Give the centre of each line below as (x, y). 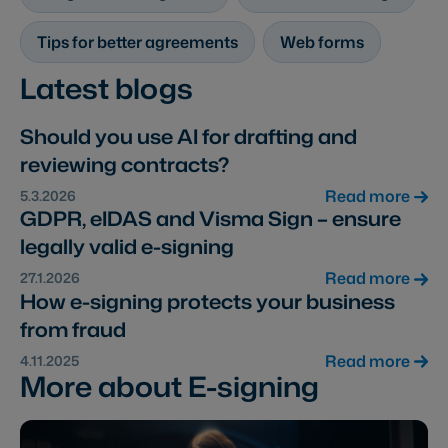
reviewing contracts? (124, 164)
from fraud (73, 328)
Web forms (322, 42)
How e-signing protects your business (207, 300)
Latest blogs (106, 88)
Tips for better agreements (137, 42)
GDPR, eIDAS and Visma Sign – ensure (210, 218)
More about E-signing (169, 385)
